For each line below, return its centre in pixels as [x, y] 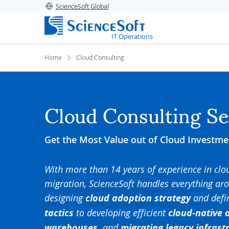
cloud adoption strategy [137, 198]
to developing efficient [122, 213]
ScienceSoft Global [82, 6]
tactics [60, 213]
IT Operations [132, 36]
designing [64, 198]
